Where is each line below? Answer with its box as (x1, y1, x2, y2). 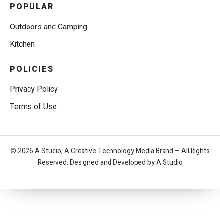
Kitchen (10, 38, 35, 50)
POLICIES (10, 63, 54, 75)
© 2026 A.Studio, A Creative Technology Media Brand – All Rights (10, 145, 210, 156)
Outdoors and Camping (10, 21, 87, 33)
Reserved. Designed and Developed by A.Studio (37, 157, 183, 167)
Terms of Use (10, 100, 57, 112)
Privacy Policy (10, 83, 58, 95)
